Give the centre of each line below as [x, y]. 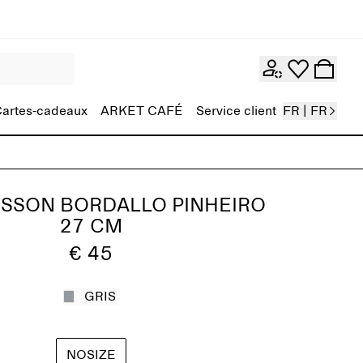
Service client [236, 111]
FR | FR [305, 111]
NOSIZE [91, 355]
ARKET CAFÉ [142, 111]
